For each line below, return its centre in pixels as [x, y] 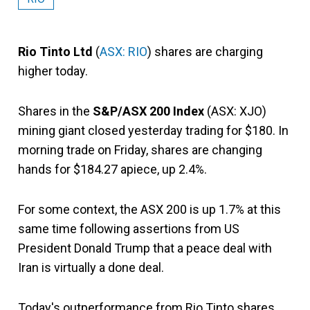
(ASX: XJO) [235, 111]
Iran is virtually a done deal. [91, 267]
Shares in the [55, 111]
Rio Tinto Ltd [55, 52]
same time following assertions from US [129, 229]
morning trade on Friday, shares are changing [140, 150]
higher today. [53, 71]
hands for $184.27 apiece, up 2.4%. [112, 169]
